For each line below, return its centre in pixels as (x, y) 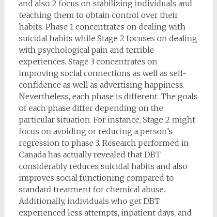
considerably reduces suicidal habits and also (103, 166)
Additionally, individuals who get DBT (89, 201)
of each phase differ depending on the (91, 108)
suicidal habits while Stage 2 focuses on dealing (108, 39)
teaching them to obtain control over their (98, 15)
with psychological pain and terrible (86, 50)
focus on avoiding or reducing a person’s (95, 132)
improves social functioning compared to (96, 178)
